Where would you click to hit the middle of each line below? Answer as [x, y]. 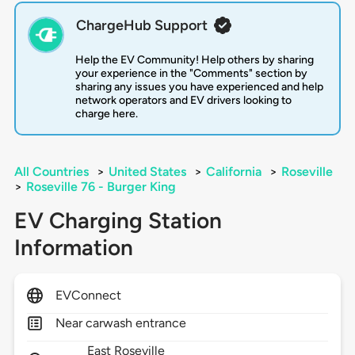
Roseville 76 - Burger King [101, 187]
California [233, 172]
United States [147, 172]
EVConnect [88, 296]
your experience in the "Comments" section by [191, 74]
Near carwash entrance [121, 323]
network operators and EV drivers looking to [183, 101]
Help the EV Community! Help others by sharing [194, 60]
